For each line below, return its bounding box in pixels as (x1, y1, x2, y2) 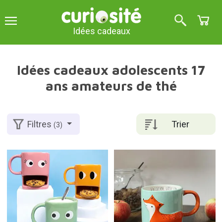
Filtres (27, 119, 54, 130)
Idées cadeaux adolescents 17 (17, 62, 205, 78)
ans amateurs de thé (45, 78, 177, 94)
